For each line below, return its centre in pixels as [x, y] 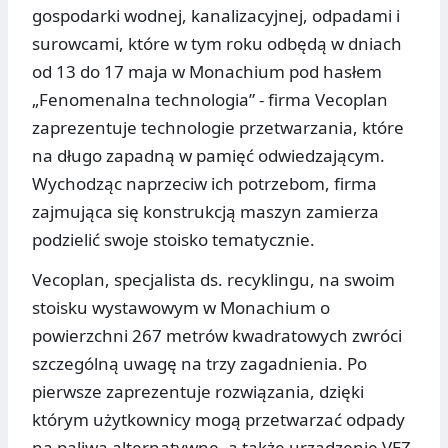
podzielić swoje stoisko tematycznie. [173, 240]
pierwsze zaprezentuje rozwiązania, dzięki [198, 392]
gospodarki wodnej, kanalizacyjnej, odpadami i [216, 16]
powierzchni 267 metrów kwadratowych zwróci [217, 336]
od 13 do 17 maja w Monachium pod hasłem [207, 72]
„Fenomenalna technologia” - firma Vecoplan [210, 100]
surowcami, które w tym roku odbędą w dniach [217, 44]
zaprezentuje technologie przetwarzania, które [218, 128]
